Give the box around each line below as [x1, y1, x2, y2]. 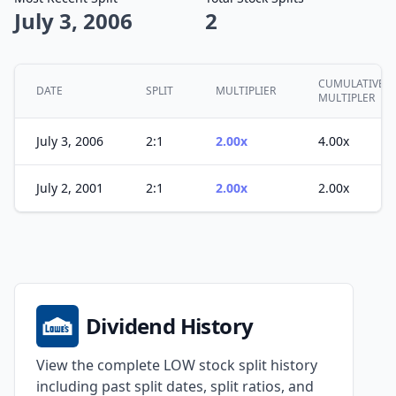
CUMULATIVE [318, 76, 385, 91]
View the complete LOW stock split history [36, 355, 317, 375]
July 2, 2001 [36, 179, 103, 196]
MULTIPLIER [216, 83, 276, 98]
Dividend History [86, 311, 254, 340]
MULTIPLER [318, 90, 375, 105]
